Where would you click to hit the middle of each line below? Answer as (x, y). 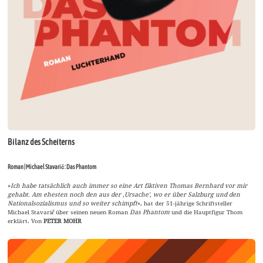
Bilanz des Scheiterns (41, 142)
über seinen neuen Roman (93, 212)
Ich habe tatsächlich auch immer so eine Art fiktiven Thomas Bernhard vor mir (129, 186)
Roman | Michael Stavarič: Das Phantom (52, 167)
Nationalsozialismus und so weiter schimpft (73, 203)
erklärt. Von (26, 221)
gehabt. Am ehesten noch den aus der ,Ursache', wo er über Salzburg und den (124, 195)
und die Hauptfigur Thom (206, 212)
